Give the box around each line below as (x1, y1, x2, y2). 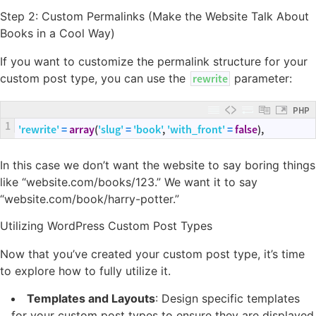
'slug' (98, 122, 123, 137)
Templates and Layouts (27, 291, 155, 305)
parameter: (234, 71, 292, 86)
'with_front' (167, 122, 225, 137)
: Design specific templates (155, 291, 300, 305)
